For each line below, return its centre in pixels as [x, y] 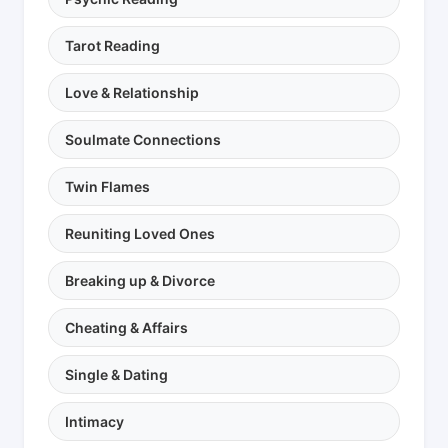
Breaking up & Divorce [140, 280]
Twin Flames [107, 186]
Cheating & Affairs [126, 327]
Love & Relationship [132, 92]
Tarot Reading [112, 45]
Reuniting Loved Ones [140, 233]
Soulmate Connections [143, 139]
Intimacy [94, 421]
